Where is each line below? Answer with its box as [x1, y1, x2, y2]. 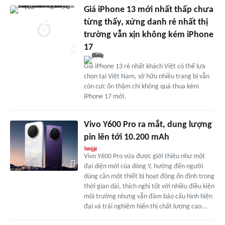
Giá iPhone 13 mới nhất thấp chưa [83, 5, 213, 15]
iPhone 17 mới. [83, 92, 126, 100]
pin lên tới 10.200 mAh [83, 132, 169, 142]
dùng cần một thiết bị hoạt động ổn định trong [83, 172, 214, 180]
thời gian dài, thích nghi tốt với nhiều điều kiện [83, 182, 214, 190]
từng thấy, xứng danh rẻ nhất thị [83, 17, 208, 27]
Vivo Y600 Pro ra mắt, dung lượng [83, 120, 212, 130]
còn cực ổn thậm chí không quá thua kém [83, 82, 199, 90]
